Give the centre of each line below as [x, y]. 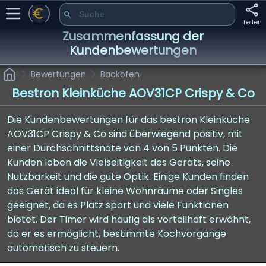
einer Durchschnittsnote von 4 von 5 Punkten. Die [122, 148]
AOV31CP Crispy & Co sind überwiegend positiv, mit [125, 134]
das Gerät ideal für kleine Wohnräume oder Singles [125, 191]
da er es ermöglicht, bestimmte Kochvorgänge [117, 234]
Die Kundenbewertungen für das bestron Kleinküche [129, 120]
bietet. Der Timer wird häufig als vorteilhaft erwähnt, [129, 219]
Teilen [252, 22]
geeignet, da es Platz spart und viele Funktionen [118, 205]
